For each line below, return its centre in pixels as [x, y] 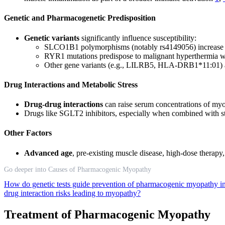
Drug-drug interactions [64, 104]
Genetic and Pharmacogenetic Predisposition [80, 18]
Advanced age [48, 153]
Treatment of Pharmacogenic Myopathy [107, 214]
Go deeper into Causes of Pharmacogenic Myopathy [78, 169]
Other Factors [28, 133]
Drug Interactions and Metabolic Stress [71, 84]
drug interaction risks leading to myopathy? [72, 193]
